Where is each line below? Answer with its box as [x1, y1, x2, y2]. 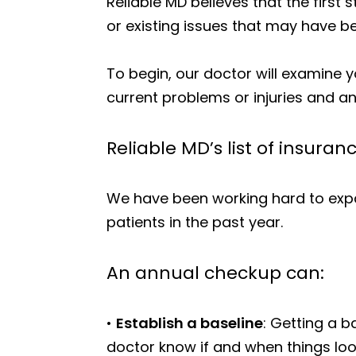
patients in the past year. [106, 212, 284, 232]
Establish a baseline [116, 313, 264, 333]
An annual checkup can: [106, 261, 325, 285]
